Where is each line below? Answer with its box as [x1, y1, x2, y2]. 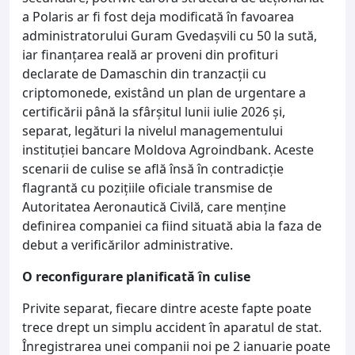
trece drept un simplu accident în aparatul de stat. [22, 318, 322, 336]
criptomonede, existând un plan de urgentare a [22, 83, 306, 101]
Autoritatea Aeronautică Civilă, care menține [22, 197, 286, 216]
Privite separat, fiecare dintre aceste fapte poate [22, 299, 311, 317]
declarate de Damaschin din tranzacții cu [22, 64, 266, 82]
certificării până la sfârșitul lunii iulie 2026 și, [22, 102, 285, 120]
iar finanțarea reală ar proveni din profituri [22, 45, 278, 63]
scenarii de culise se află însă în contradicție [22, 159, 284, 177]
